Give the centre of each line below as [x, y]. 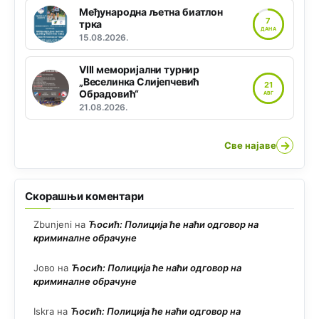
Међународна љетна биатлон [151, 12]
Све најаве [250, 145]
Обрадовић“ [109, 94]
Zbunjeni [53, 225]
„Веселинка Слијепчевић [140, 82]
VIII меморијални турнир [140, 70]
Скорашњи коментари [84, 197]
